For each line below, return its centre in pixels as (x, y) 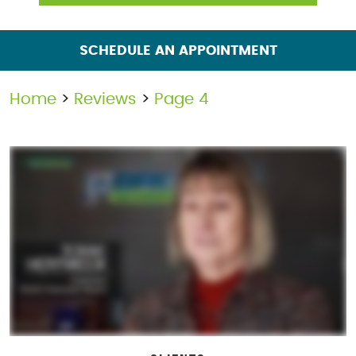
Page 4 (182, 100)
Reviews (105, 100)
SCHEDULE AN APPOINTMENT (178, 50)
